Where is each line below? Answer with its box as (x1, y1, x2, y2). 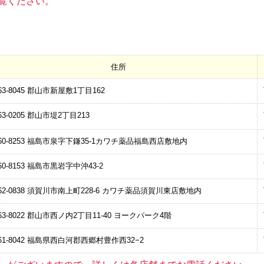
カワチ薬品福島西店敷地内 (95, 137, 187, 146)
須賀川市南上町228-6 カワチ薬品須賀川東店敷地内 (27, 186, 202, 196)
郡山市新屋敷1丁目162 (27, 86, 105, 95)
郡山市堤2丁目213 (27, 111, 90, 120)
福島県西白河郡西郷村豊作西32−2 (27, 236, 144, 245)
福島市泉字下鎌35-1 (27, 137, 95, 146)
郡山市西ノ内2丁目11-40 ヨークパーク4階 (27, 211, 171, 220)
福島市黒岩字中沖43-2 (27, 161, 103, 171)
